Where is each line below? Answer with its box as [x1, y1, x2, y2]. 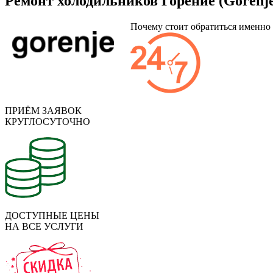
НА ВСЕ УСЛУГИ [5, 221, 83, 232]
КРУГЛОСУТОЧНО [5, 116, 90, 127]
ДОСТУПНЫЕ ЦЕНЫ [5, 210, 99, 221]
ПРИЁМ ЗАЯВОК [5, 105, 82, 116]
